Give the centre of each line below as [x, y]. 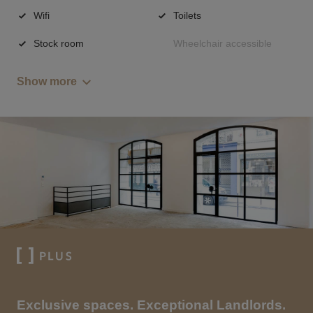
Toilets [187, 15]
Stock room [59, 43]
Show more [47, 82]
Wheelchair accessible [223, 43]
